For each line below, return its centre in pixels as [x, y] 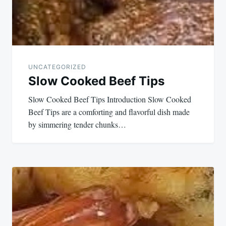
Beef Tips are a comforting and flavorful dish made [109, 112]
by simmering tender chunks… [77, 125]
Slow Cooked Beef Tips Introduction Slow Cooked [110, 99]
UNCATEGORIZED [57, 67]
